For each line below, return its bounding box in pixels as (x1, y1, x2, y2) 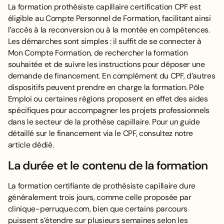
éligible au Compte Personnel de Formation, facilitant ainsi (7, 12, 211, 23)
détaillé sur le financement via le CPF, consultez (7, 127, 174, 138)
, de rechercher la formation (90, 47, 188, 58)
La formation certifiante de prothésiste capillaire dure (7, 180, 196, 191)
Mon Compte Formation (7, 47, 91, 58)
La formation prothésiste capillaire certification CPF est (7, 1, 201, 12)
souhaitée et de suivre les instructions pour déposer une (7, 58, 205, 69)
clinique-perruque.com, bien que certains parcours (7, 203, 188, 214)
